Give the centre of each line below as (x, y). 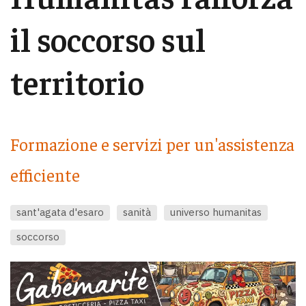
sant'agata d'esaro (60, 212)
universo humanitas (216, 212)
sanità (137, 212)
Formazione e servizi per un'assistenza (152, 144)
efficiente (45, 175)
